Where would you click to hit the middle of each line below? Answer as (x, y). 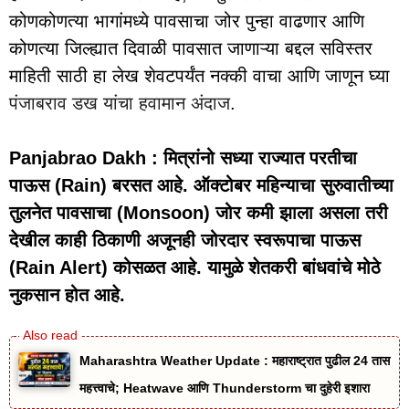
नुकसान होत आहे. (67, 295)
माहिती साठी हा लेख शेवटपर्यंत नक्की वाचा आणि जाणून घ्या (199, 76)
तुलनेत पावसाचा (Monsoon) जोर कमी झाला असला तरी (199, 213)
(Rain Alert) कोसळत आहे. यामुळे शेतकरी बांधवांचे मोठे (195, 268)
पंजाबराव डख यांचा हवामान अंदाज (120, 104)
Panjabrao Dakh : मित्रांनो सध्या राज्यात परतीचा (183, 158)
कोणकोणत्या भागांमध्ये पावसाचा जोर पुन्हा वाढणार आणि (187, 21)
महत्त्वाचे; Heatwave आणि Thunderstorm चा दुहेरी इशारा (224, 388)
